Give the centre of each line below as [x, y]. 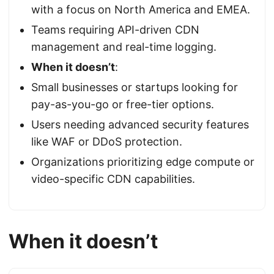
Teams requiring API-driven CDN [115, 30]
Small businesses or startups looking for [135, 87]
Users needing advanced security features [140, 124]
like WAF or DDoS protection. [107, 142]
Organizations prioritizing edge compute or [143, 162]
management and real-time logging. [124, 47]
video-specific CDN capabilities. [113, 179]
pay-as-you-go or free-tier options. [123, 104]
